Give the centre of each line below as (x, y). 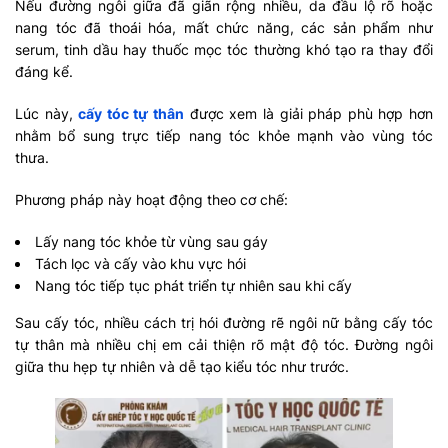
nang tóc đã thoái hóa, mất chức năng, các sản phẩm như (224, 27)
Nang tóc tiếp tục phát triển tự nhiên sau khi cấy (193, 285)
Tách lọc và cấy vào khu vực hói (140, 263)
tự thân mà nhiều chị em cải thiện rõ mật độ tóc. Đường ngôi (224, 344)
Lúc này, (47, 113)
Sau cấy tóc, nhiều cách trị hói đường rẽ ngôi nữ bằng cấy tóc (224, 322)
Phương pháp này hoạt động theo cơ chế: (151, 199)
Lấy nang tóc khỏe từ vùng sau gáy (151, 241)
